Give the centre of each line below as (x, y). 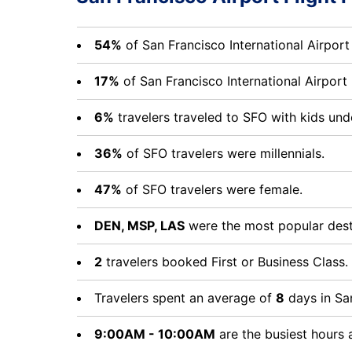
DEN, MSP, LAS (139, 225)
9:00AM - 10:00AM (155, 334)
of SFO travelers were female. (212, 189)
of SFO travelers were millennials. (224, 153)
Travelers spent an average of (185, 298)
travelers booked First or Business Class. (225, 262)
